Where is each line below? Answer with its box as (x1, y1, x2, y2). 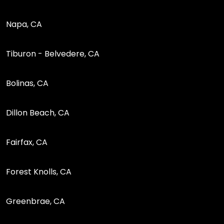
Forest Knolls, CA (6, 165, 71, 177)
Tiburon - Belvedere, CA (6, 47, 99, 59)
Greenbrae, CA (6, 195, 65, 207)
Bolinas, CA (6, 77, 48, 89)
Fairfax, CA (6, 136, 47, 148)
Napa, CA (6, 18, 42, 30)
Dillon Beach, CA (6, 106, 69, 118)
